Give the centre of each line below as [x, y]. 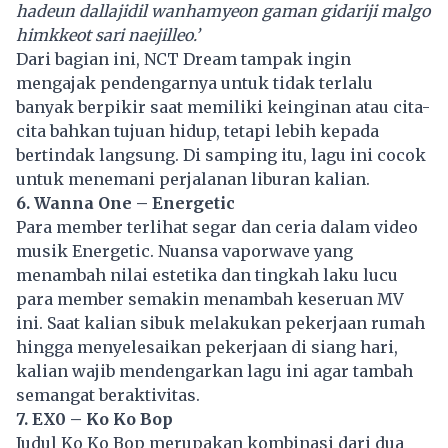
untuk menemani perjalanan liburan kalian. [193, 179]
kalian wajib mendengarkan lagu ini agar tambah [214, 371]
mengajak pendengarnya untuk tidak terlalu [194, 83]
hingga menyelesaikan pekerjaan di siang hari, [207, 347]
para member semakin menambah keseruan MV [210, 299]
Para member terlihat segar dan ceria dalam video [217, 227]
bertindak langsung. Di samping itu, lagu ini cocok [221, 155]
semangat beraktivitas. [108, 395]
